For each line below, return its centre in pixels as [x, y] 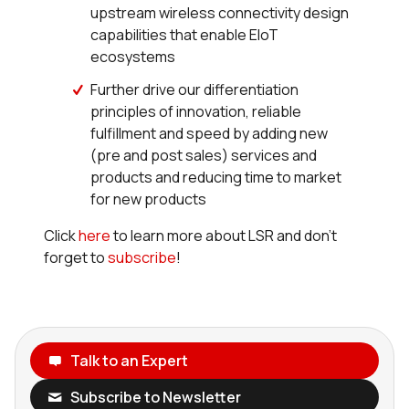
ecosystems [133, 57]
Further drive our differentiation [195, 90]
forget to [76, 258]
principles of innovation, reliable [196, 112]
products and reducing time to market [216, 178]
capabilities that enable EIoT [185, 35]
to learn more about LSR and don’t [224, 236]
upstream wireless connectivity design [220, 13]
